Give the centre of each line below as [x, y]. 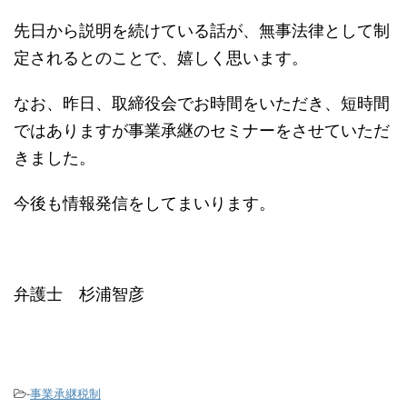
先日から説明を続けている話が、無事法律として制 [202, 31]
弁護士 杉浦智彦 [79, 294]
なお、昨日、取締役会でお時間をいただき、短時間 [202, 104]
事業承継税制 [65, 394]
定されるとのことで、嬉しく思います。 [161, 58]
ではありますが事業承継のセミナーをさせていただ [202, 131]
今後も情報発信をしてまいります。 [144, 203]
